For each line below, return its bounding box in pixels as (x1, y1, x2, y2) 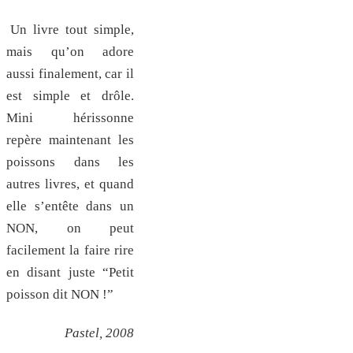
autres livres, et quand (6, 176, 134, 192)
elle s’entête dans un (6, 199, 134, 214)
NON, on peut (6, 221, 134, 236)
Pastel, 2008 (65, 325, 134, 340)
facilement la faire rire (6, 243, 134, 258)
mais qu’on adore (6, 44, 134, 60)
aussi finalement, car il (6, 66, 134, 82)
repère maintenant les (6, 132, 134, 148)
